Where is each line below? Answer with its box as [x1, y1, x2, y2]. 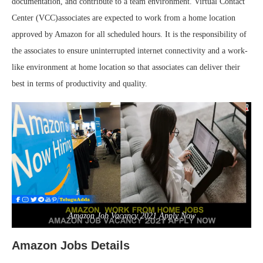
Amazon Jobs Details [12, 239, 130, 252]
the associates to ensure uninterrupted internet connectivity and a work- [12, 46, 248, 55]
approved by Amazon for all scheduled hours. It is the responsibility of [12, 30, 247, 39]
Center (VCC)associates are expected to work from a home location [12, 14, 235, 22]
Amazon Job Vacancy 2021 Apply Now [68, 211, 195, 221]
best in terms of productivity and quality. [12, 79, 147, 88]
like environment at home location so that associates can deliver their [12, 63, 240, 72]
